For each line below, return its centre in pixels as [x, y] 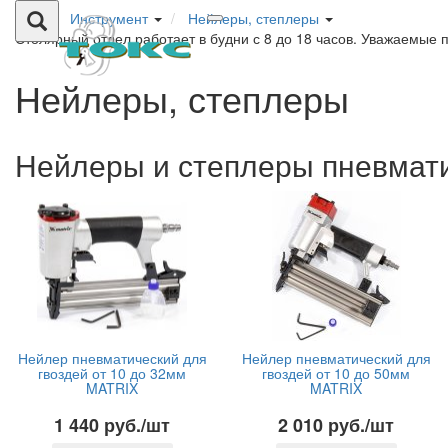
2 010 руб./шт [336, 425]
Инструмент [109, 18]
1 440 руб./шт [112, 425]
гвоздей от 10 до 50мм [336, 373]
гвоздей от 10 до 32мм [112, 373]
